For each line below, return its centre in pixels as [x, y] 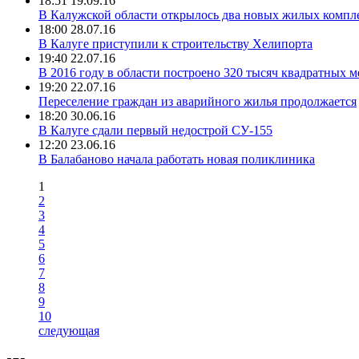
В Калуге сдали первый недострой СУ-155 [155, 130]
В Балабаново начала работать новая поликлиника [177, 159]
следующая [69, 330]
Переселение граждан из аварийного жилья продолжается [198, 101]
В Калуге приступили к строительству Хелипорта [175, 43]
